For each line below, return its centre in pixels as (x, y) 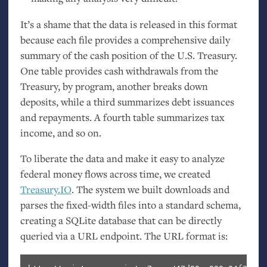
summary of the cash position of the (98, 55)
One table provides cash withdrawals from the (119, 70)
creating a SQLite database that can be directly (121, 221)
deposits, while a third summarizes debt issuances (127, 101)
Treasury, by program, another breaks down (114, 86)
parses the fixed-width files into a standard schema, (130, 205)
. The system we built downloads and (150, 190)
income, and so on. (60, 132)
